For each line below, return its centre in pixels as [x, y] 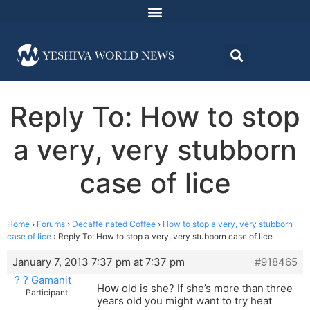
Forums [51, 224]
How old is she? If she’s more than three [195, 289]
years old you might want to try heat [184, 301]
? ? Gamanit [43, 280]
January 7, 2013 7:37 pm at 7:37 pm [99, 262]
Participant [47, 293]
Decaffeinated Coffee [114, 224]
